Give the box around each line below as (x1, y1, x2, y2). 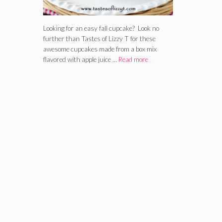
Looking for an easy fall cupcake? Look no (43, 24, 159, 32)
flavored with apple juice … (43, 55, 118, 63)
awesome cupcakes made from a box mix (43, 45, 157, 53)
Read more (118, 55, 148, 63)
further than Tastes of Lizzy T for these (43, 34, 156, 43)
